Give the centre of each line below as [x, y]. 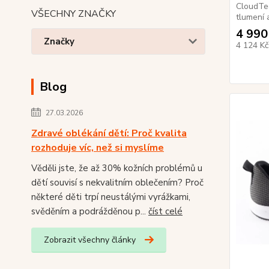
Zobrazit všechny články [90, 240]
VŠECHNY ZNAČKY [74, 14]
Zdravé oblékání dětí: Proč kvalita [109, 133]
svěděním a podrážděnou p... [90, 211]
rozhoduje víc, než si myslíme [98, 148]
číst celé [165, 211]
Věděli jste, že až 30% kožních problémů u [117, 168]
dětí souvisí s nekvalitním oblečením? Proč [117, 183]
